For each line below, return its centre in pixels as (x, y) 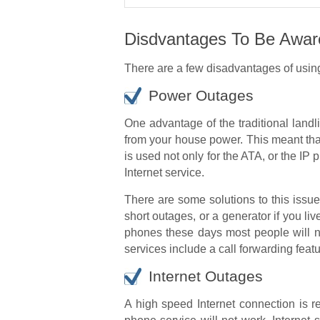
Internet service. (164, 172)
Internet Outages (206, 276)
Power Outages (201, 95)
